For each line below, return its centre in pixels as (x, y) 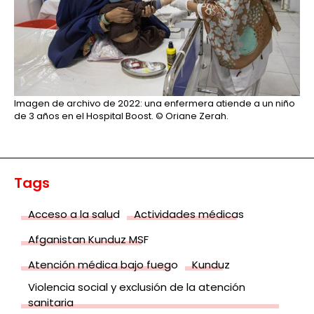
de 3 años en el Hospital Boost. (84, 116)
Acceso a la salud (74, 214)
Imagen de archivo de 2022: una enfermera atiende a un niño (155, 103)
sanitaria (51, 302)
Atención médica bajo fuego (103, 264)
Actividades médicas (189, 214)
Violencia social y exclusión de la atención (137, 287)
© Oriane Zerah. (191, 116)
